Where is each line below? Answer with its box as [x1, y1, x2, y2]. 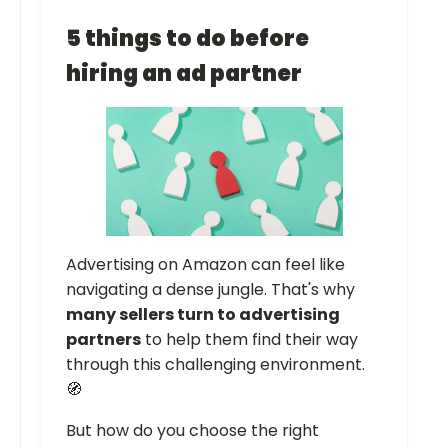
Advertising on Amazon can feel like [66, 253, 345, 277]
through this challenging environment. [66, 353, 365, 377]
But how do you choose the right [66, 419, 319, 443]
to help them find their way [141, 328, 358, 352]
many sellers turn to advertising [66, 303, 340, 327]
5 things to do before [66, 22, 309, 54]
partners [66, 328, 141, 352]
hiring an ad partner [66, 57, 302, 89]
